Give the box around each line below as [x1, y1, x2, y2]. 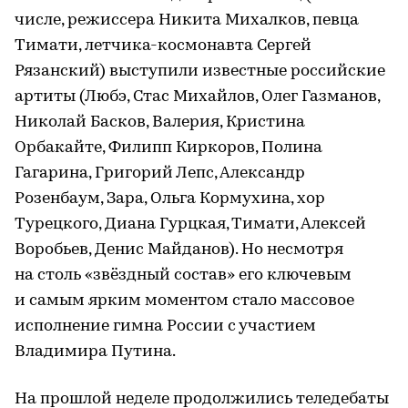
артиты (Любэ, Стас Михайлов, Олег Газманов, [15, 87, 380, 106]
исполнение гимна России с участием [15, 317, 316, 335]
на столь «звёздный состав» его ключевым [15, 266, 352, 284]
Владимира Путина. [15, 342, 176, 361]
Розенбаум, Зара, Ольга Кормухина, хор [15, 189, 325, 208]
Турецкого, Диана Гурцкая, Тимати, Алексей [15, 215, 366, 233]
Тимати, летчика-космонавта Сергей [15, 36, 311, 55]
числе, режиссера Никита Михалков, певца [15, 11, 359, 29]
